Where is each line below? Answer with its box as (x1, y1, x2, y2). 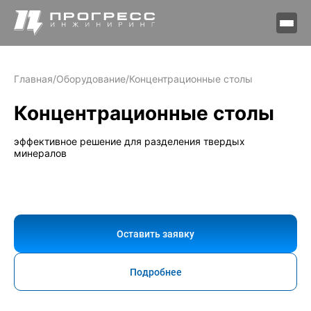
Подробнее (129, 266, 182, 278)
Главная (14, 73, 53, 85)
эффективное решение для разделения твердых (14, 135, 245, 147)
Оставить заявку (117, 228, 194, 239)
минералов (14, 147, 67, 159)
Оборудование (56, 73, 126, 85)
